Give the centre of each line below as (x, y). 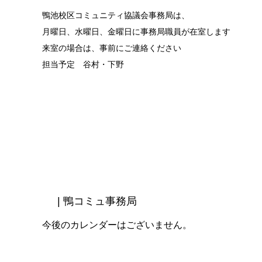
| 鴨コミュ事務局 (97, 201)
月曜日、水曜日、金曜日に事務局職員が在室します (136, 32)
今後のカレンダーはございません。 (117, 225)
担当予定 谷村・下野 (83, 64)
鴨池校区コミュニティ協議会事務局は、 (116, 15)
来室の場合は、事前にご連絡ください (112, 48)
